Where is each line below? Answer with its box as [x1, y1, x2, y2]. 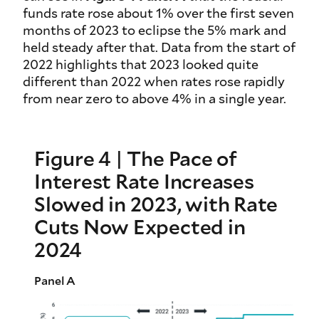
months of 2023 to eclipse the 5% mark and [23, 21, 286, 39]
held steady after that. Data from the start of [23, 38, 296, 56]
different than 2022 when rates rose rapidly [23, 73, 285, 90]
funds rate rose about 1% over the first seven [23, 4, 294, 22]
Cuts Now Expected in [34, 213, 246, 241]
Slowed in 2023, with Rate [34, 190, 278, 218]
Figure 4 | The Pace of [34, 145, 237, 172]
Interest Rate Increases [34, 167, 254, 195]
